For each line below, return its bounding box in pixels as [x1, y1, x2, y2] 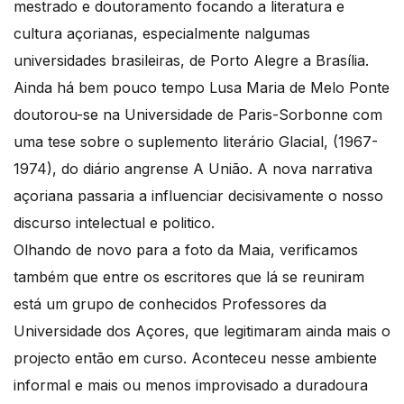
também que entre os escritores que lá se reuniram [14, 268, 364, 287]
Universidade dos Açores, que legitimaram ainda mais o [14, 322, 390, 341]
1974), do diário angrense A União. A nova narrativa [14, 160, 372, 179]
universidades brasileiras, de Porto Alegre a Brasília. [14, 51, 369, 70]
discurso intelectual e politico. [14, 214, 215, 233]
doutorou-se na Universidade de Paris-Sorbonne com [14, 106, 382, 124]
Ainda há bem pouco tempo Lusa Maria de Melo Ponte [14, 78, 390, 97]
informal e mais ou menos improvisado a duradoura [14, 376, 368, 395]
